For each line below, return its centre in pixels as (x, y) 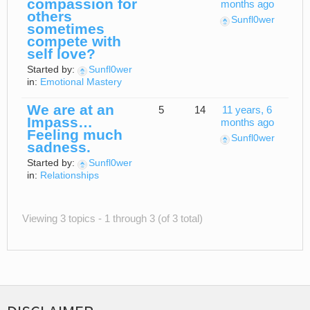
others (49, 17)
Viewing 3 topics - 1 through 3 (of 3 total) (112, 219)
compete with (74, 42)
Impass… (60, 122)
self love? (61, 54)
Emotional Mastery (81, 82)
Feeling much (75, 135)
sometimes (66, 29)
